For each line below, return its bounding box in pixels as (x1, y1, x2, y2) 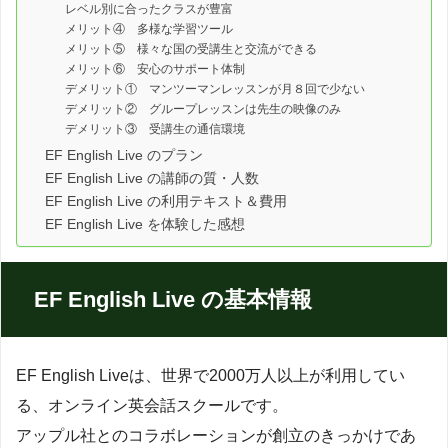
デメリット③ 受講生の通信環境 (65, 121, 245, 136)
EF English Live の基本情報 (34, 286, 312, 312)
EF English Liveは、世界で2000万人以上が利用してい (16, 366, 405, 384)
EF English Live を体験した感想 (45, 216, 245, 232)
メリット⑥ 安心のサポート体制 (65, 61, 245, 76)
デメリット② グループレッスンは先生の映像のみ (65, 101, 341, 116)
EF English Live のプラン (45, 147, 203, 163)
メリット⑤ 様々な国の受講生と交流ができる (65, 41, 317, 56)
